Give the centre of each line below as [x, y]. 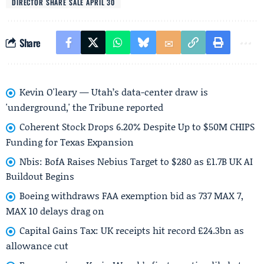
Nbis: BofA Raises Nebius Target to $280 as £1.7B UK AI [136, 161]
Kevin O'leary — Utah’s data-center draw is [114, 92]
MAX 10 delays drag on [55, 211]
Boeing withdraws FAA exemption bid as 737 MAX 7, [131, 196]
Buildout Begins [40, 176]
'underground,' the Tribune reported [85, 107]
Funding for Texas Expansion [70, 141]
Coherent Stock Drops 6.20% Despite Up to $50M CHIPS [137, 126]
